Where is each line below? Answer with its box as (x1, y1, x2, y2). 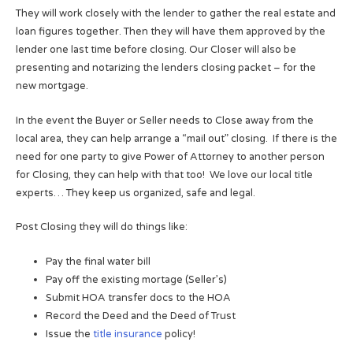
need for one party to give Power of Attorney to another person (15, 150, 325, 163)
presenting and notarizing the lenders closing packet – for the (15, 61, 316, 75)
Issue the (45, 327, 91, 340)
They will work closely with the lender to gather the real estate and (15, 7, 336, 20)
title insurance (90, 327, 162, 340)
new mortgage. (15, 80, 88, 93)
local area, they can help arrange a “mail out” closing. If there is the (15, 132, 337, 145)
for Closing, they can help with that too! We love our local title (15, 168, 313, 181)
